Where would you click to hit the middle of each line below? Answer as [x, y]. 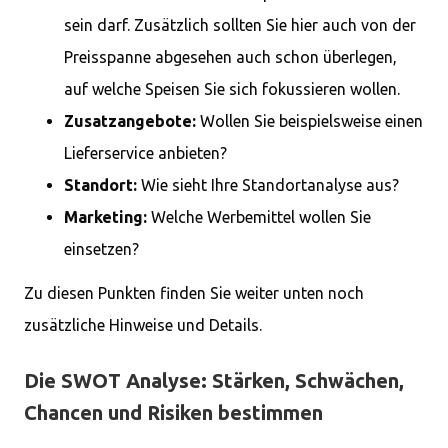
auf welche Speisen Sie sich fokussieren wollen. [232, 89]
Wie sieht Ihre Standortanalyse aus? [268, 185]
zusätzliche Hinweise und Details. [143, 325]
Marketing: [105, 217]
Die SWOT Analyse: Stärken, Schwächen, [214, 380]
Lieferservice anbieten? [145, 153]
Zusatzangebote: [130, 121]
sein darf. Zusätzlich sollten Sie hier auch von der [240, 25]
